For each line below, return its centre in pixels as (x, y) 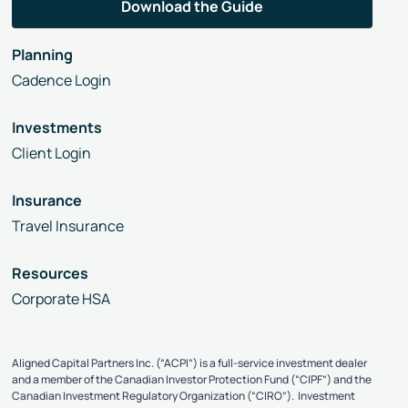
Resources (51, 273)
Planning (43, 54)
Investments (57, 127)
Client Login (52, 153)
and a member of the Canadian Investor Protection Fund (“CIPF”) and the (192, 379)
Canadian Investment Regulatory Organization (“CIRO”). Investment (184, 395)
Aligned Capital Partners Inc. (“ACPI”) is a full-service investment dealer (190, 362)
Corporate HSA (61, 298)
